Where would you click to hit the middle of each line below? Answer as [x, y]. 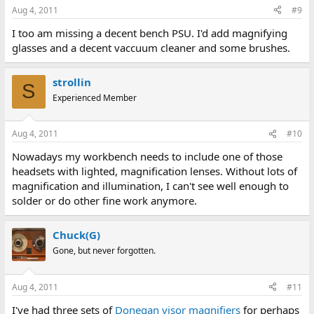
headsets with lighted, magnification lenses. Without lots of [154, 171]
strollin [71, 82]
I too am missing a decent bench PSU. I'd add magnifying [149, 33]
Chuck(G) [76, 235]
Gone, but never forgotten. [104, 251]
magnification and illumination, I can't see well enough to [150, 186]
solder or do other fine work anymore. [104, 200]
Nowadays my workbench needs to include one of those [147, 156]
